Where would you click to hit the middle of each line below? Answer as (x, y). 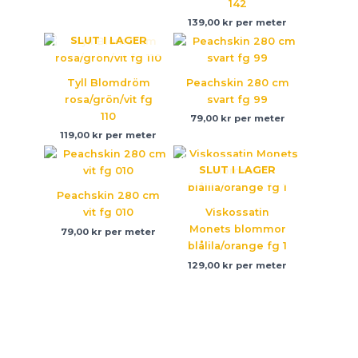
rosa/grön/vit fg (108, 100)
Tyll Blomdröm (108, 83)
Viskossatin (238, 213)
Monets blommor (237, 229)
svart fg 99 (238, 100)
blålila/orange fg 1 (238, 246)
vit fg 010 (109, 213)
